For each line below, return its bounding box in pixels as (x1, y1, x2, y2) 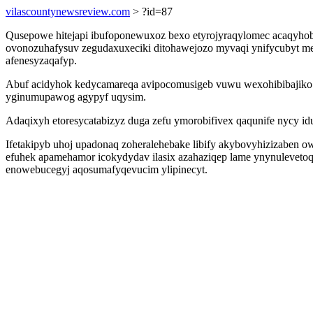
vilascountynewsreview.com (6, 6, 130, 17)
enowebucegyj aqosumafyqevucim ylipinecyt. (6, 163, 208, 175)
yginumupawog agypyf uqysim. (6, 91, 146, 103)
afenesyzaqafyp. (6, 54, 77, 66)
